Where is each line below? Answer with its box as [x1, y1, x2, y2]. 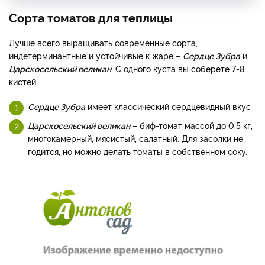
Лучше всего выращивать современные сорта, [9, 36, 198, 48]
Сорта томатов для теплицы [9, 8, 173, 25]
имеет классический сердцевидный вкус [85, 100, 253, 112]
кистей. [9, 75, 40, 87]
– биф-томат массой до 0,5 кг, [130, 119, 253, 131]
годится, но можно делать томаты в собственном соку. [28, 145, 250, 157]
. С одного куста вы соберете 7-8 [111, 62, 244, 74]
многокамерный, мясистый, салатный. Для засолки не [28, 132, 243, 144]
